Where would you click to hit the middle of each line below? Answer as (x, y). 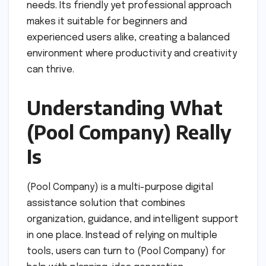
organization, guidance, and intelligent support (133, 219)
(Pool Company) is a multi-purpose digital (120, 187)
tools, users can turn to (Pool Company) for (126, 251)
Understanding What (125, 107)
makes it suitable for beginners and (107, 21)
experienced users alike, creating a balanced (128, 37)
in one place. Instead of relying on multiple (122, 235)
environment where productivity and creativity (132, 53)
